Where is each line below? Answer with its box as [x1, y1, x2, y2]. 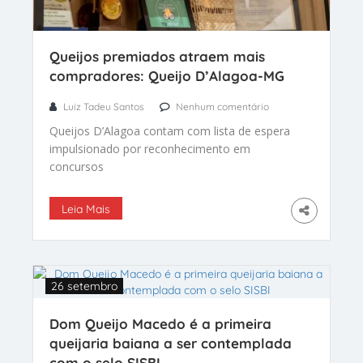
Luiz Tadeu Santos [63, 100, 144, 113]
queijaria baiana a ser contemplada [49, 334, 292, 352]
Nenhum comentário [176, 100, 269, 113]
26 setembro [51, 278, 117, 293]
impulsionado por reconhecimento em [49, 140, 250, 156]
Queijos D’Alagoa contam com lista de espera [49, 122, 290, 139]
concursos [49, 158, 104, 174]
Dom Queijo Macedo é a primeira [49, 314, 271, 332]
